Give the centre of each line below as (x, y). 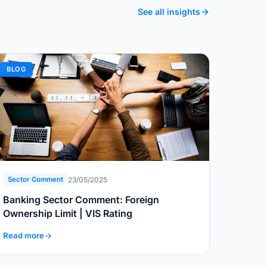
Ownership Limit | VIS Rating (68, 214)
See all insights (169, 11)
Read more (24, 236)
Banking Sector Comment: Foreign (81, 200)
